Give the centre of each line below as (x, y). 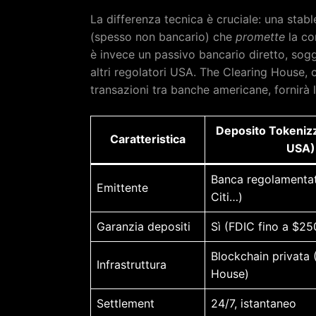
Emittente (122, 187)
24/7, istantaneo (254, 303)
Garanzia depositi (144, 226)
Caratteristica (148, 139)
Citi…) (227, 196)
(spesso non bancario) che (163, 36)
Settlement (126, 303)
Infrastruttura (132, 264)
